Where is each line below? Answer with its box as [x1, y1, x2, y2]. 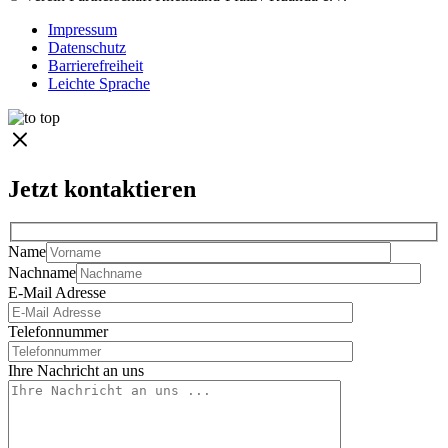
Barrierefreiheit [48, 56, 143, 74]
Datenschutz [48, 38, 126, 56]
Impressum [48, 20, 117, 38]
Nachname [8, 264, 76, 282]
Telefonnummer [8, 323, 108, 341]
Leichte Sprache [48, 74, 150, 92]
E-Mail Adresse [8, 284, 106, 302]
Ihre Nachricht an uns [8, 362, 144, 380]
